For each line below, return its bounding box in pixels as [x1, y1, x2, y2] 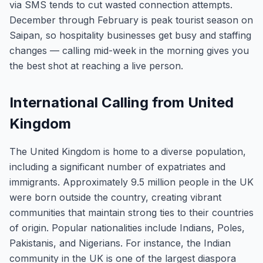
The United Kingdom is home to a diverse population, [9, 146, 246, 157]
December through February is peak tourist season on [9, 14, 253, 26]
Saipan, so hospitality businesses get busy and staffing [9, 29, 251, 41]
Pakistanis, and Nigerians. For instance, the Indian [9, 237, 231, 249]
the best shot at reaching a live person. [9, 60, 183, 72]
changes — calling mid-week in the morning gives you [9, 45, 249, 56]
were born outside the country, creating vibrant [9, 191, 221, 203]
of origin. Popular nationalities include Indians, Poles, [9, 222, 245, 234]
